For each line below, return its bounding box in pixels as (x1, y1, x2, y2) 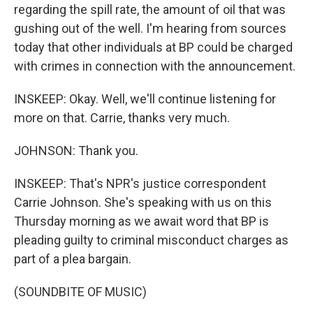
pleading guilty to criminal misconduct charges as (14, 233, 289, 247)
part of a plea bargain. (14, 252, 131, 266)
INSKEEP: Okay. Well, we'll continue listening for (14, 92, 276, 106)
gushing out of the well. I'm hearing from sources (14, 21, 286, 36)
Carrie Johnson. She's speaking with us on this (14, 195, 272, 210)
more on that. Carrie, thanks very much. (14, 110, 230, 125)
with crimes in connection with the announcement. (14, 59, 296, 73)
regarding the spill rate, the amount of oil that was (14, 2, 286, 17)
